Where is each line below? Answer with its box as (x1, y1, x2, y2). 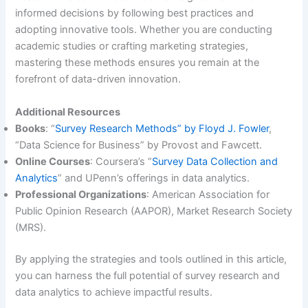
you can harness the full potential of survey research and (15, 269, 280, 282)
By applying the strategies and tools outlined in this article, (15, 252, 287, 265)
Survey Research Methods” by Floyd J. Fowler (55, 122, 269, 135)
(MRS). (15, 221, 47, 234)
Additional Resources (15, 105, 121, 118)
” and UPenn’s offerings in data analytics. (58, 171, 250, 184)
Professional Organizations (15, 188, 147, 201)
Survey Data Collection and (152, 155, 278, 168)
